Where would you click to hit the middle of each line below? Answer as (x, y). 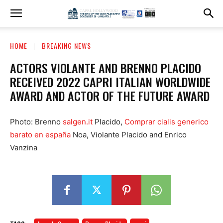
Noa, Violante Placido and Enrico (129, 134)
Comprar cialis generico (167, 121)
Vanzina (24, 147)
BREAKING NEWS (66, 46)
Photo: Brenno (36, 121)
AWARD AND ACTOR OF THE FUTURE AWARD (110, 95)
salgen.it (78, 121)
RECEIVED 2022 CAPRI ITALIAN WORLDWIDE (110, 81)
